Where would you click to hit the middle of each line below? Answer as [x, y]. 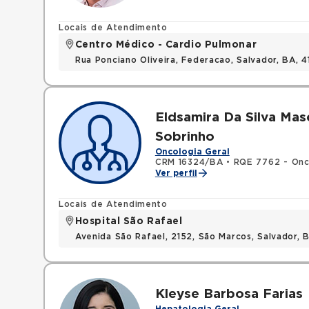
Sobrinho [185, 137]
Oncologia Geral [192, 152]
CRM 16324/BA [189, 162]
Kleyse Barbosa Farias [229, 294]
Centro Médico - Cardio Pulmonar [166, 45]
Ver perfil [176, 173]
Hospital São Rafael [129, 221]
